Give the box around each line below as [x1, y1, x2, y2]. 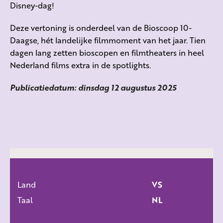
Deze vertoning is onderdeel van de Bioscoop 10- [10, 21, 192, 33]
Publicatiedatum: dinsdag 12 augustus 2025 [10, 81, 176, 93]
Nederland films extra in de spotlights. [10, 59, 151, 71]
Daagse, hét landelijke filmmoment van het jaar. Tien [10, 34, 206, 46]
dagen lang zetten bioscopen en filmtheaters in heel [10, 46, 204, 58]
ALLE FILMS [89, 187, 134, 199]
